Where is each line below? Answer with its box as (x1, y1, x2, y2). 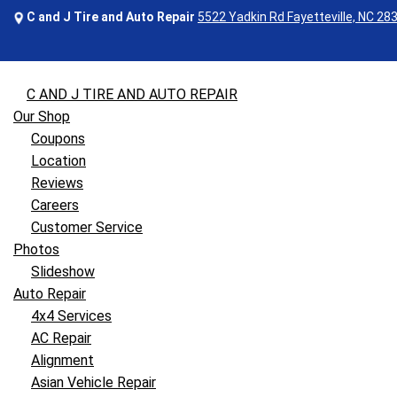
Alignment (31, 352, 94, 369)
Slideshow (31, 263, 95, 280)
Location (31, 152, 86, 169)
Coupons (31, 130, 85, 147)
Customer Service (31, 219, 143, 236)
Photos (13, 241, 59, 258)
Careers (31, 197, 79, 214)
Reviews (31, 175, 83, 191)
